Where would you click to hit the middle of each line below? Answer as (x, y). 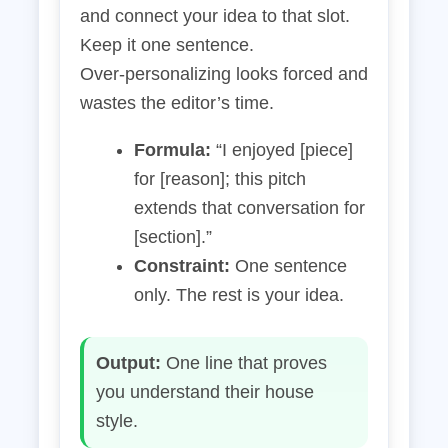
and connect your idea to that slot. (215, 16)
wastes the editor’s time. (177, 103)
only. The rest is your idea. (239, 295)
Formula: (172, 150)
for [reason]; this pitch (220, 179)
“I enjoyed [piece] (282, 150)
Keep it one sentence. (167, 45)
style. (117, 421)
